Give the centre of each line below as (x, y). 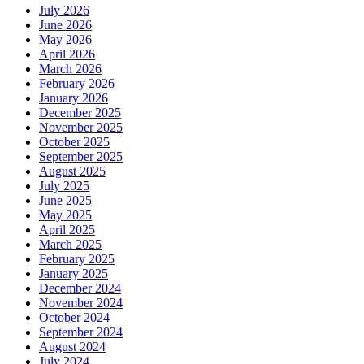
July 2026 (64, 11)
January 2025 (74, 274)
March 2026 (70, 69)
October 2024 (74, 318)
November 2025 (81, 128)
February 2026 (77, 84)
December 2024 (80, 288)
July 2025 (64, 186)
